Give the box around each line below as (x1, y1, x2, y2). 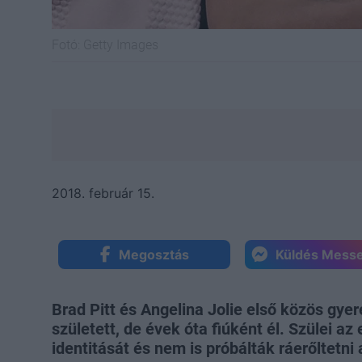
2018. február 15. (52, 184, 154, 201)
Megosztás (118, 246, 189, 263)
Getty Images (83, 36, 158, 53)
